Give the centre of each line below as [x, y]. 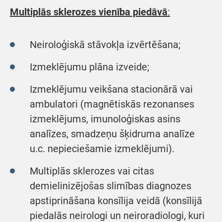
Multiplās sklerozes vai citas [92, 171]
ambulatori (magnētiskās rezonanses [112, 104]
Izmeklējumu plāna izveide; [89, 67]
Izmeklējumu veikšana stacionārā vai [111, 89]
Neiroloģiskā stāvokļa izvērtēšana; [105, 45]
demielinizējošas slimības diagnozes [111, 186]
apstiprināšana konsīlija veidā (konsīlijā [116, 201]
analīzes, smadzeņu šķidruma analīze [112, 134]
